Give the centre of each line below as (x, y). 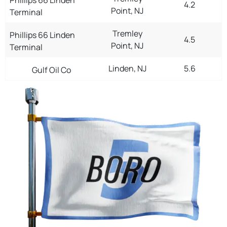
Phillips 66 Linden (42, 35)
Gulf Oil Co (51, 70)
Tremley (127, 33)
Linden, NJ (127, 68)
